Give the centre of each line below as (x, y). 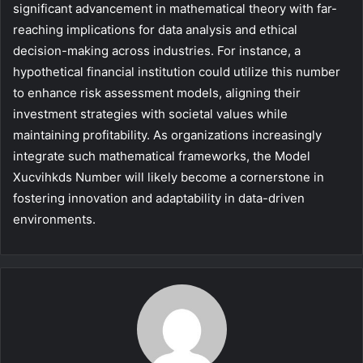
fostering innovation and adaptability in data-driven (159, 199)
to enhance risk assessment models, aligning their (157, 93)
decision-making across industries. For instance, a (157, 51)
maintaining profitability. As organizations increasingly (167, 135)
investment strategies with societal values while (150, 114)
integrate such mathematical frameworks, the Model (162, 156)
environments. (54, 220)
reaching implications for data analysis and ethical (155, 30)
